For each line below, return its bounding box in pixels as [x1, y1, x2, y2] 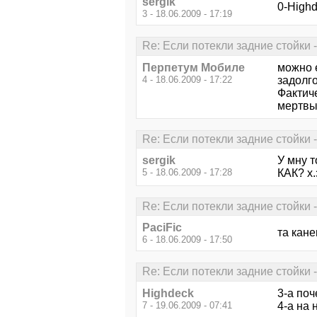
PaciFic [142, 221, 182, 234]
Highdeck [142, 287, 194, 299]
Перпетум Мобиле [142, 61, 245, 74]
